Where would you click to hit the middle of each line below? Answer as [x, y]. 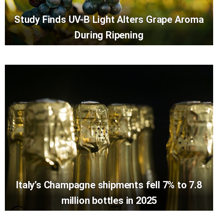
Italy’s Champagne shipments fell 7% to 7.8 [109, 185]
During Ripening [109, 35]
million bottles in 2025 [109, 200]
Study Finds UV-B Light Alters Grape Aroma [109, 19]
